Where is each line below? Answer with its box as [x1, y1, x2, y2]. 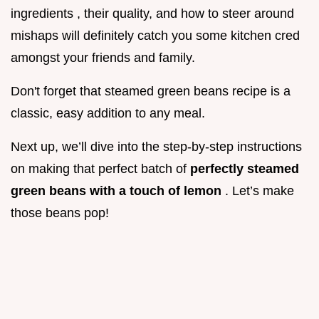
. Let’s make [225, 184, 294, 199]
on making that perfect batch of [11, 162, 190, 177]
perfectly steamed [190, 162, 299, 177]
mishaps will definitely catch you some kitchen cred [11, 28, 300, 43]
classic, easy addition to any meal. [11, 106, 205, 121]
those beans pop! [11, 206, 109, 221]
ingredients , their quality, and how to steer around [11, 6, 294, 21]
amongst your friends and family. [11, 51, 195, 66]
